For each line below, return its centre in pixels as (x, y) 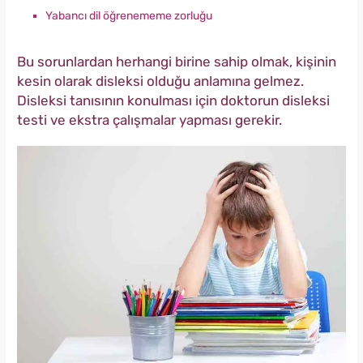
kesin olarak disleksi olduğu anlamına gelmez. (160, 81)
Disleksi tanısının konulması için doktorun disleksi (173, 100)
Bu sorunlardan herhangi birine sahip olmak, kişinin (177, 61)
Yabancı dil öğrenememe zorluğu (129, 15)
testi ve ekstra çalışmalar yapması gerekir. (149, 120)
